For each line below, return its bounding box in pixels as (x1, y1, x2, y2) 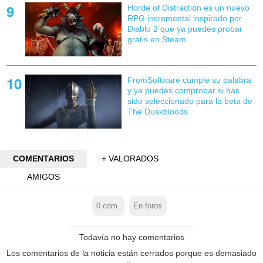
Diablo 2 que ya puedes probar (127, 23, 242, 33)
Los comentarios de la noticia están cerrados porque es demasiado (6, 248, 257, 258)
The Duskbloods (127, 106, 188, 116)
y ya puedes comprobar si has (127, 85, 240, 95)
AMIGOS (26, 172, 60, 182)
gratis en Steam (127, 34, 186, 44)
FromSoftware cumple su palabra (127, 75, 251, 85)
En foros (133, 201, 163, 210)
